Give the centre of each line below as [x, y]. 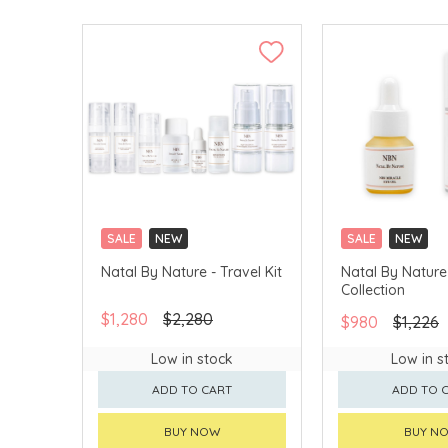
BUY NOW [192, 431]
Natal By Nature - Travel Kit [191, 271]
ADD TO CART [192, 389]
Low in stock [192, 358]
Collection [373, 289]
